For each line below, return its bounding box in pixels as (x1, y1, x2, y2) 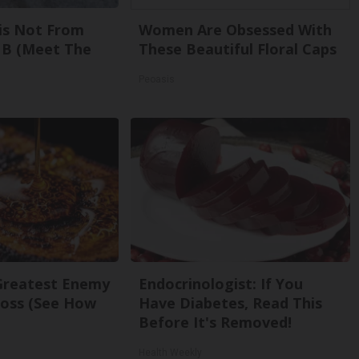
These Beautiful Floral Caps (139, 39, 337, 58)
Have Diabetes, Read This (139, 293, 323, 313)
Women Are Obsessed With (139, 20, 333, 39)
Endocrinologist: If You (139, 274, 304, 293)
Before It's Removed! (139, 313, 292, 332)
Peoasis (139, 74, 175, 85)
